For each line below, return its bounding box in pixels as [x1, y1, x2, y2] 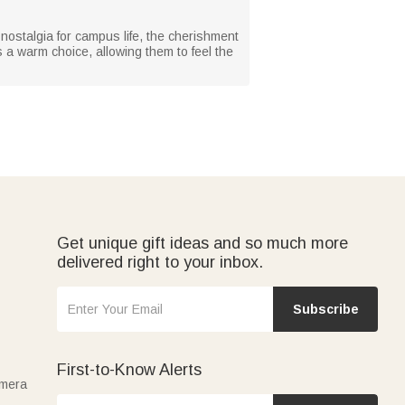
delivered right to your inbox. [57, 252, 263, 271]
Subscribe [292, 301, 359, 316]
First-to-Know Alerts [57, 360, 202, 379]
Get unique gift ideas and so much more [57, 233, 348, 252]
